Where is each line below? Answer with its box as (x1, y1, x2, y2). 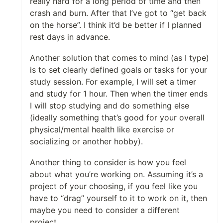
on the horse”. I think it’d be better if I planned (30, 20, 202, 30)
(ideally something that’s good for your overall (30, 112, 205, 122)
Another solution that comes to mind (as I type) (30, 53, 209, 63)
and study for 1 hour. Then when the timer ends (30, 89, 208, 99)
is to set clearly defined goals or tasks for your (30, 65, 207, 75)
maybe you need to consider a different (30, 205, 180, 215)
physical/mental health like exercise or (30, 124, 174, 134)
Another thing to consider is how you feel (30, 157, 186, 167)
